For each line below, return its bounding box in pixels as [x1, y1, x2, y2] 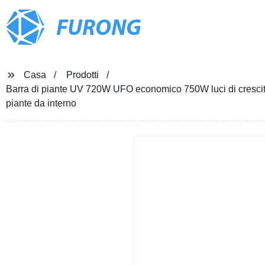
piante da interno [5, 98, 76, 108]
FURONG [56, 17, 141, 41]
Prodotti [66, 70, 99, 80]
